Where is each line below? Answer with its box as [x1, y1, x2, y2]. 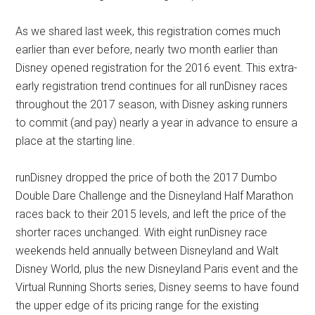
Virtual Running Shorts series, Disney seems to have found [15, 280, 300, 294]
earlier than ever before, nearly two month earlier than [15, 42, 278, 56]
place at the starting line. [15, 134, 136, 148]
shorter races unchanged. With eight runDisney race [15, 225, 268, 239]
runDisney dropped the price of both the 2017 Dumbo [15, 170, 278, 184]
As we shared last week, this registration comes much [15, 24, 281, 38]
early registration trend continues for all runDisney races [15, 79, 288, 93]
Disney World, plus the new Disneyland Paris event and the [15, 262, 299, 276]
